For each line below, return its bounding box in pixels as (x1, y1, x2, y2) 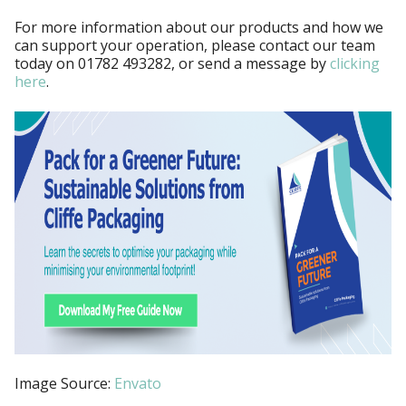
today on (14, 53, 78, 74)
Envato (114, 373, 161, 394)
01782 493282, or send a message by (78, 53, 330, 74)
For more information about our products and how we (14, 17, 383, 38)
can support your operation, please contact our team (14, 35, 375, 56)
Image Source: (14, 373, 114, 394)
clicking (330, 53, 380, 74)
